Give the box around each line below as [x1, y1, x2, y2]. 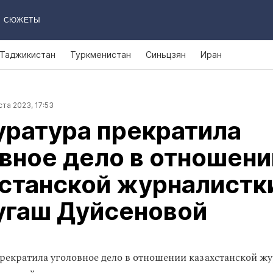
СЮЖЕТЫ [3, 16, 40, 24]
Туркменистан [70, 49, 131, 60]
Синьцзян [146, 49, 186, 60]
